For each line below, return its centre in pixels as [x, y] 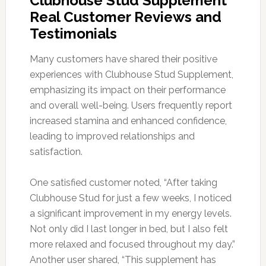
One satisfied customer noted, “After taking [123, 182]
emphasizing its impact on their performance [127, 90]
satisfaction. [56, 151]
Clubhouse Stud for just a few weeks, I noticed [130, 198]
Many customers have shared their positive [123, 59]
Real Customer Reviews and [125, 17]
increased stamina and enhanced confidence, [128, 121]
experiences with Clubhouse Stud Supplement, [131, 74]
